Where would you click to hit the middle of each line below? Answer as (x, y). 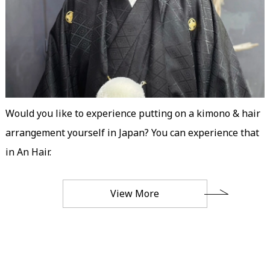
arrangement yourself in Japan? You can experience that (132, 133)
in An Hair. (28, 152)
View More (135, 194)
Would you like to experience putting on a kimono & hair (133, 114)
